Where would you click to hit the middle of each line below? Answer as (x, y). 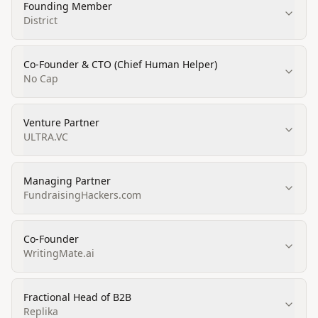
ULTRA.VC (46, 137)
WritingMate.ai (59, 253)
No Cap (41, 78)
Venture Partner (61, 122)
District (40, 20)
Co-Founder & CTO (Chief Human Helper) (120, 64)
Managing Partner (67, 181)
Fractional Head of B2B (77, 297)
